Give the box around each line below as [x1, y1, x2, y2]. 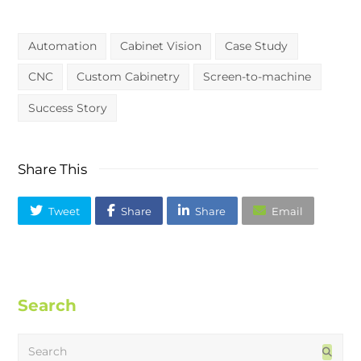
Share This [18, 160, 88, 177]
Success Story [27, 100, 107, 115]
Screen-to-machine [203, 69, 312, 85]
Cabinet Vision [119, 38, 201, 53]
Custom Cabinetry [76, 69, 180, 85]
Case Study [225, 38, 288, 53]
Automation [27, 38, 97, 53]
